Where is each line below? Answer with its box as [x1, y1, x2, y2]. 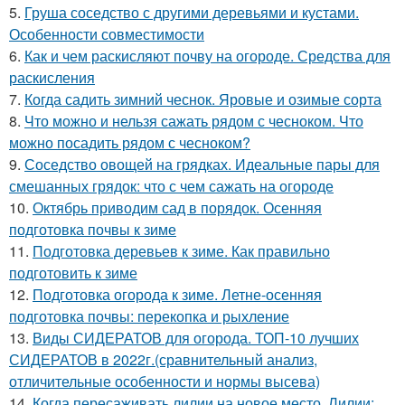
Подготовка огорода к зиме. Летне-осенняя [33, 284, 322, 305]
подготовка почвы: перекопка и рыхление [9, 306, 289, 326]
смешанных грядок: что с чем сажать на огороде [9, 175, 334, 196]
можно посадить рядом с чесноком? [9, 132, 250, 153]
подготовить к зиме [9, 262, 137, 283]
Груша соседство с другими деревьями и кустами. [24, 2, 359, 23]
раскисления [9, 67, 95, 88]
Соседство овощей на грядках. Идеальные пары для [24, 154, 380, 174]
